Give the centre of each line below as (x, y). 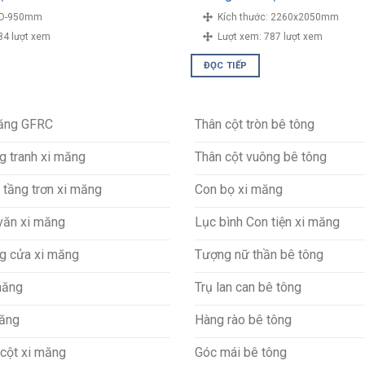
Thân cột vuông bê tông (261, 156)
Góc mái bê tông (241, 352)
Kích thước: (241, 17)
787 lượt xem (293, 36)
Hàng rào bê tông (243, 319)
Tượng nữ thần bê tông (259, 254)
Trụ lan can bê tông (248, 287)
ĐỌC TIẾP (225, 66)
